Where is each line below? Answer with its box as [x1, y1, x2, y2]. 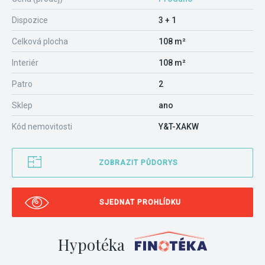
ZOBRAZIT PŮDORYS [99, 159, 178, 167]
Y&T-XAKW [159, 122, 199, 131]
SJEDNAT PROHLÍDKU [99, 198, 181, 206]
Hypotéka [57, 234, 125, 255]
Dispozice [12, 15, 48, 25]
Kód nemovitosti [12, 122, 72, 131]
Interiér [12, 58, 38, 67]
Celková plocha [12, 37, 68, 46]
